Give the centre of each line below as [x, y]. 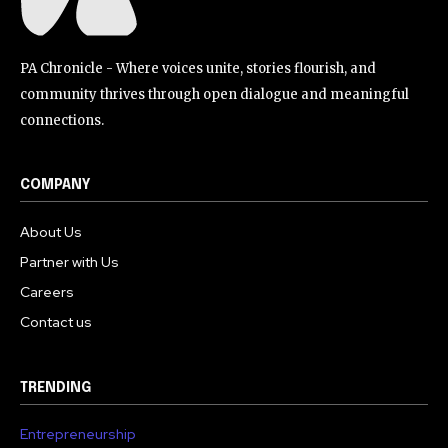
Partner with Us [69, 262]
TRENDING [55, 388]
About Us [51, 232]
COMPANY [55, 185]
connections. [62, 121]
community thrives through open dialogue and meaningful [214, 95]
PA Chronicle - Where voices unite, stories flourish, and [198, 69]
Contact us [56, 322]
